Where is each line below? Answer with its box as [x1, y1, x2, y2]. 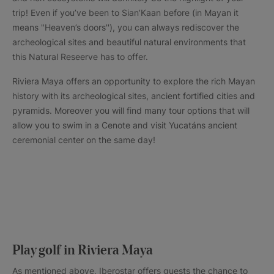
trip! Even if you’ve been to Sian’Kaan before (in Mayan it [12, 7, 239, 18]
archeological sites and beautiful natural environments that [12, 37, 246, 48]
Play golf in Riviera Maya [12, 244, 153, 258]
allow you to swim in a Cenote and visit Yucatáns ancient [12, 120, 237, 131]
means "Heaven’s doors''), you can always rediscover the [12, 22, 239, 33]
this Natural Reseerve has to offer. [12, 51, 148, 62]
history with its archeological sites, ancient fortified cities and [12, 91, 255, 102]
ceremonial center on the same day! [12, 135, 155, 146]
